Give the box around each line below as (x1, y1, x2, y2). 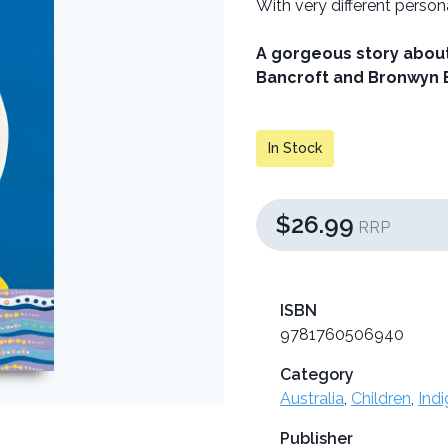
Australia (280, 388, 344, 408)
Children (351, 388, 411, 408)
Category (280, 364, 354, 384)
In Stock (268, 139, 322, 156)
